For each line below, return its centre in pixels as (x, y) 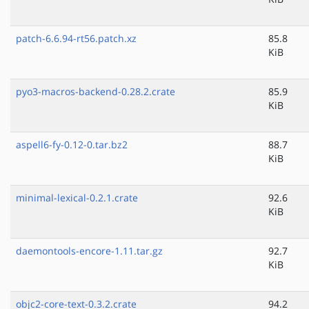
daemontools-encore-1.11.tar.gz (89, 251)
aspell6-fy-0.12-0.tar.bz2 (72, 145)
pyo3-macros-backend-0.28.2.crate (96, 92)
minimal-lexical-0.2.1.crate (77, 198)
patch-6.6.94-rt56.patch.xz (76, 39)
